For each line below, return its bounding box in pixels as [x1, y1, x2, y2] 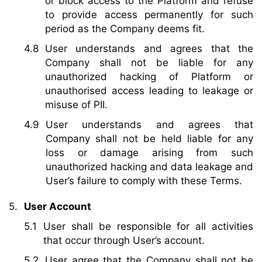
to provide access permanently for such [45, 8, 253, 20]
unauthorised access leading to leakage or [45, 84, 253, 96]
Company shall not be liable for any [45, 56, 253, 68]
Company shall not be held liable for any [46, 132, 253, 144]
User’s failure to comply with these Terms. [46, 174, 242, 187]
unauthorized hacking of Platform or [45, 70, 253, 82]
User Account [24, 200, 91, 212]
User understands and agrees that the [45, 42, 253, 54]
